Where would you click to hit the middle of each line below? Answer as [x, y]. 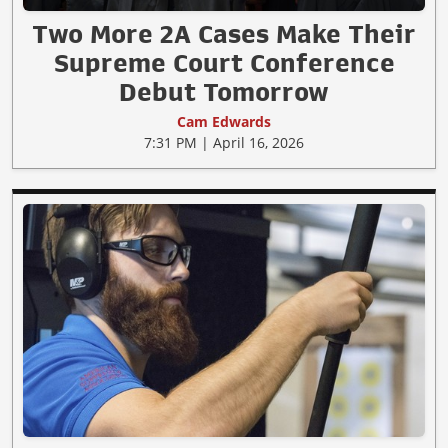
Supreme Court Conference [224, 62]
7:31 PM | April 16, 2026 [224, 142]
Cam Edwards [224, 121]
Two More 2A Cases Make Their [224, 33]
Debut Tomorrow [224, 91]
